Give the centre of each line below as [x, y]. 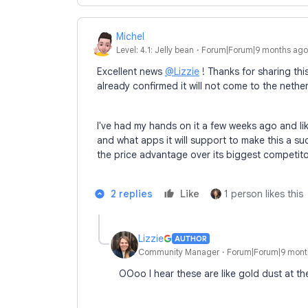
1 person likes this [264, 194]
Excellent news [131, 71]
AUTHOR [191, 239]
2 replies [132, 194]
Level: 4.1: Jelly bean [155, 49]
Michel [130, 36]
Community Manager [179, 252]
